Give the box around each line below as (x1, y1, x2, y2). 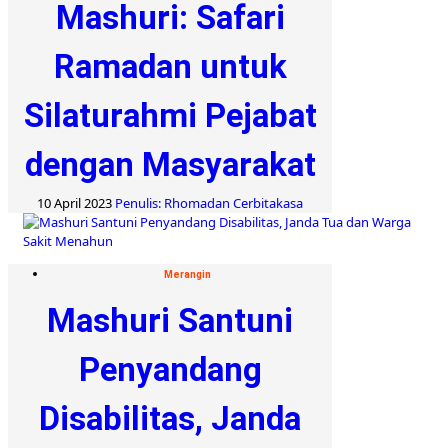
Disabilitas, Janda (39, 398, 301, 438)
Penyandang (78, 349, 262, 389)
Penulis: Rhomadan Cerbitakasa (115, 193, 303, 212)
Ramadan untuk (53, 46, 287, 86)
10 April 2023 (37, 193, 115, 212)
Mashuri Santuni (47, 300, 293, 340)
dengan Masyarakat (24, 144, 316, 184)
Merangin (164, 268, 211, 280)
